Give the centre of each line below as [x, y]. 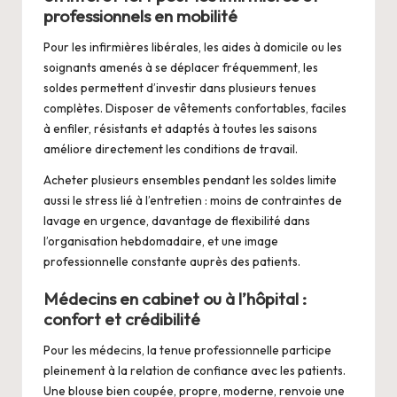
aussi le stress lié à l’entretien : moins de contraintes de [193, 201]
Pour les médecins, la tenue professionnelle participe [187, 350]
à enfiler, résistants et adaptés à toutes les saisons [180, 129]
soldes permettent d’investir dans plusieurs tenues [180, 88]
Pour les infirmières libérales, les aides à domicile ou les [193, 47]
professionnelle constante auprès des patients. [172, 262]
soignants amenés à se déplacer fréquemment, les [181, 68]
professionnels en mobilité [140, 16]
